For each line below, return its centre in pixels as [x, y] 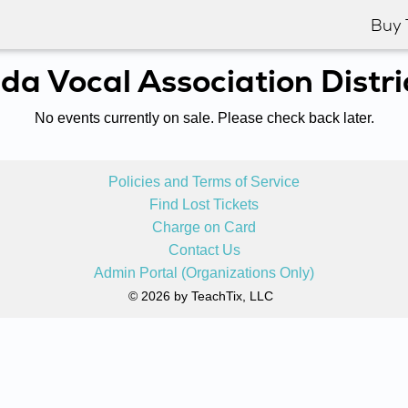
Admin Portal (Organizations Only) [204, 273]
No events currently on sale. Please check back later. [204, 118]
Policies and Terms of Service [204, 182]
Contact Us [204, 250]
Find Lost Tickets [204, 204]
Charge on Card [204, 227]
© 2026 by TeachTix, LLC [200, 296]
